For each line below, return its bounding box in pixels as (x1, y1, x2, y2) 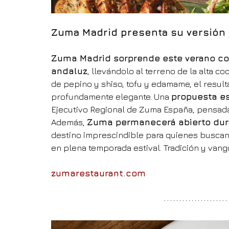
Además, (51, 117, 87, 128)
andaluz (51, 66, 87, 77)
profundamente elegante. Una (51, 91, 171, 102)
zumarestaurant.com (51, 168, 146, 179)
